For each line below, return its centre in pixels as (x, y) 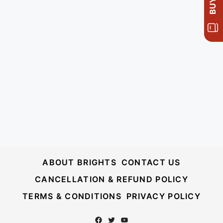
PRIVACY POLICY (164, 196)
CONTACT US (151, 163)
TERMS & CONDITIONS (72, 196)
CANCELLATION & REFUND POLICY (111, 179)
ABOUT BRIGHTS (79, 163)
